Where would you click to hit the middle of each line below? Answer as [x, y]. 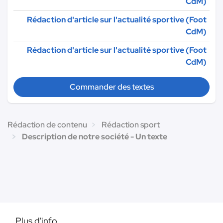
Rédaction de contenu [47, 124]
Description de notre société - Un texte [95, 136]
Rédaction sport [131, 124]
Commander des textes [111, 87]
